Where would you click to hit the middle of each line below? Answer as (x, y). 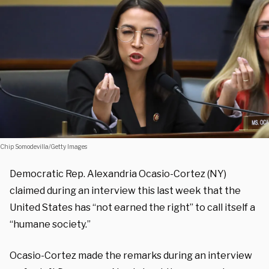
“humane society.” (50, 224)
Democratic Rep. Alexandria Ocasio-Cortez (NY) (118, 174)
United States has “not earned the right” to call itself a (132, 207)
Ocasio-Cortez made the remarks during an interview (131, 255)
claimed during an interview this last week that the (125, 190)
